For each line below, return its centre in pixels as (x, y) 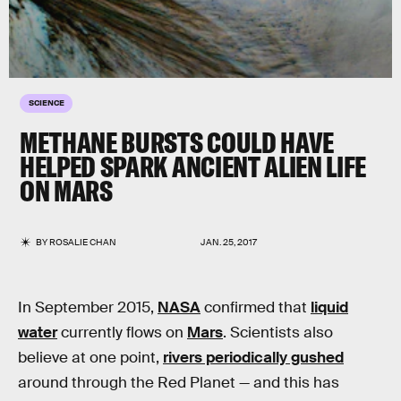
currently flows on (122, 333)
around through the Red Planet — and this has (179, 383)
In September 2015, (88, 307)
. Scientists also (278, 333)
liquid (329, 307)
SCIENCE (47, 102)
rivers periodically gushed (253, 358)
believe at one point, (90, 358)
